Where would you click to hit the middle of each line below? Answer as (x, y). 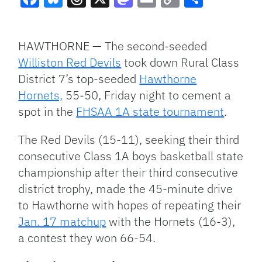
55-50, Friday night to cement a (147, 95)
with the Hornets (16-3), (171, 221)
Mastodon (156, 19)
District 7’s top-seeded (79, 78)
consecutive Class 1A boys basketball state (131, 156)
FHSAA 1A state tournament (150, 111)
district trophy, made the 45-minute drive (126, 188)
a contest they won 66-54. (87, 237)
